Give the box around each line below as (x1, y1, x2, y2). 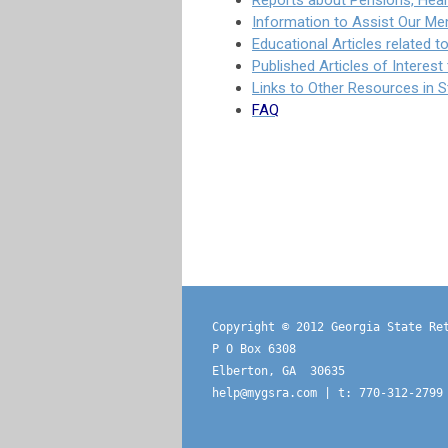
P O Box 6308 (212, 342, 296, 356)
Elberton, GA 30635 (212, 364, 345, 378)
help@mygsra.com (212, 386, 317, 400)
